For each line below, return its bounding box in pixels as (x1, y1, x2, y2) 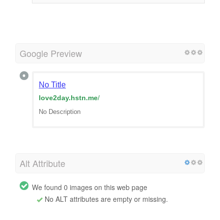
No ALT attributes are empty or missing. (43, 193, 168, 204)
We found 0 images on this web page (32, 182, 147, 192)
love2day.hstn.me (39, 93, 98, 102)
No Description (39, 108, 81, 115)
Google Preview (20, 46, 82, 59)
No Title (39, 80, 66, 89)
